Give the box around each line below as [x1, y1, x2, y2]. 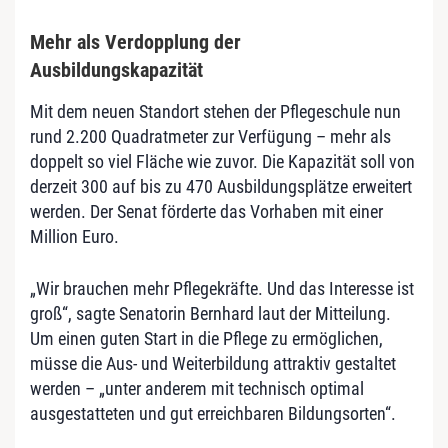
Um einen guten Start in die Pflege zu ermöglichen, [30, 327, 383, 349]
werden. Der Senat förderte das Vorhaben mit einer [30, 200, 383, 222]
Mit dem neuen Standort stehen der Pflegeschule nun [30, 100, 401, 122]
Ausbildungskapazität [30, 57, 203, 82]
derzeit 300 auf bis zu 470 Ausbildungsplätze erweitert [30, 175, 412, 197]
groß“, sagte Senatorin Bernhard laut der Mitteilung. [30, 302, 391, 324]
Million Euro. [30, 225, 119, 247]
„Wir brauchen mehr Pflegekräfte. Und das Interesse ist [30, 277, 414, 299]
